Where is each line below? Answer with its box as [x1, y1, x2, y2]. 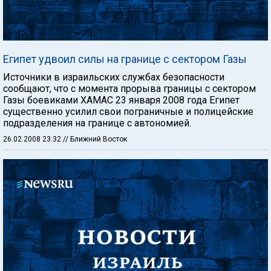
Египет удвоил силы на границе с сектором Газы [3, 52, 247, 65]
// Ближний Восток [63, 134, 127, 143]
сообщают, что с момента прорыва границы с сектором [3, 82, 256, 94]
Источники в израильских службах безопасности [3, 71, 224, 83]
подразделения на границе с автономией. [3, 117, 191, 129]
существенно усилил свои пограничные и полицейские [3, 105, 253, 117]
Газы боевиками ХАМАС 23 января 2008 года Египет [3, 94, 240, 106]
